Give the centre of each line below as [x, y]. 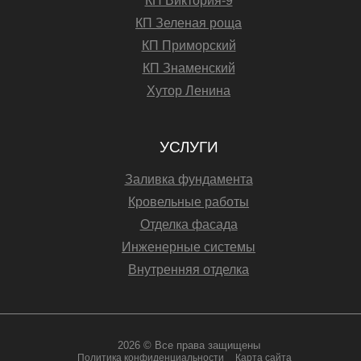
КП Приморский [189, 46]
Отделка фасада [189, 224]
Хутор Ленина [189, 91]
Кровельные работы [189, 202]
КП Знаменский [189, 68]
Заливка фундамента [189, 179]
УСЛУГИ [189, 147]
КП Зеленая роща [189, 23]
